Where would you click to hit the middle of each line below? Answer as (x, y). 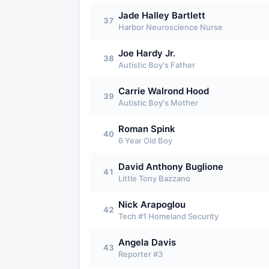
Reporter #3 (141, 254)
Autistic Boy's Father (157, 65)
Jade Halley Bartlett (162, 15)
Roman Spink (147, 129)
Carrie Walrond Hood (164, 91)
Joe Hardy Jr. (147, 53)
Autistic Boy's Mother (158, 103)
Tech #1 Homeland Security (168, 216)
